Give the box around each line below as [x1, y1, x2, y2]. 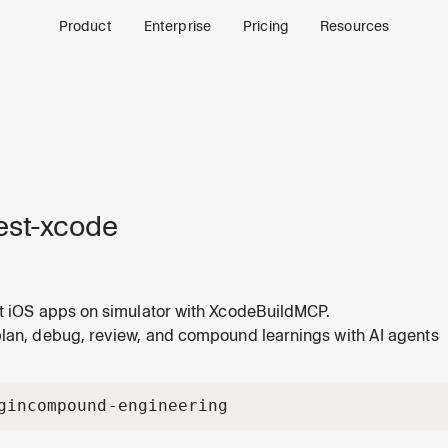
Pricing [243, 17, 289, 34]
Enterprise [143, 17, 212, 34]
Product [58, 17, 112, 34]
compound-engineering [26, 395, 229, 415]
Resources [320, 17, 390, 34]
